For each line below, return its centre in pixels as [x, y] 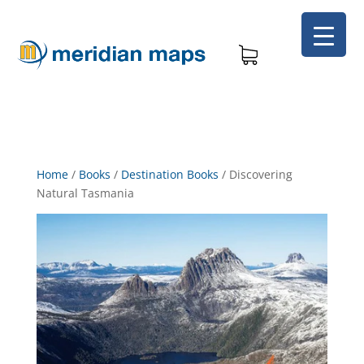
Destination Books [169, 174]
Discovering [260, 174]
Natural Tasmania [85, 193]
